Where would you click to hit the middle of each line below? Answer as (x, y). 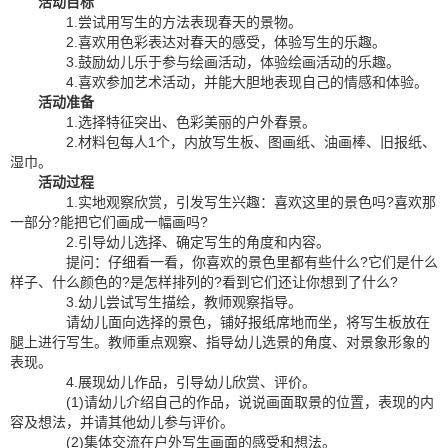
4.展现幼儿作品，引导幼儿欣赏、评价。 (177, 382)
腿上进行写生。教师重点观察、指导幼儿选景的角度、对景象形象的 (220, 342)
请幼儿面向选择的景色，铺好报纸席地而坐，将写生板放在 (234, 322)
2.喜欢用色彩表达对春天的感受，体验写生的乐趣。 (212, 42)
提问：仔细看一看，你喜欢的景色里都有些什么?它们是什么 (238, 262)
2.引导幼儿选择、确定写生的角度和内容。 (184, 242)
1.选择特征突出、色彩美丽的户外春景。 (177, 122)
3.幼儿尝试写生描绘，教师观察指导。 (170, 302)
